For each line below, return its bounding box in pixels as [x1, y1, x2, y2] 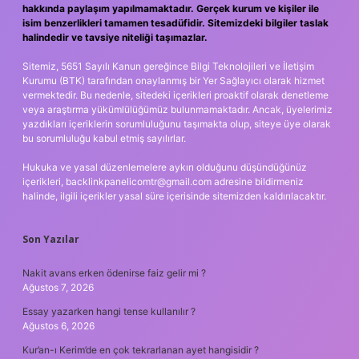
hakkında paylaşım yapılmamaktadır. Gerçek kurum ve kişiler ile [22, 2, 319, 14]
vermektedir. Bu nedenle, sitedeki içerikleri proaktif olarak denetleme [22, 88, 329, 101]
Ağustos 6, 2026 [22, 319, 95, 332]
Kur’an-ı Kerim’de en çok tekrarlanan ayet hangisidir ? [22, 343, 259, 356]
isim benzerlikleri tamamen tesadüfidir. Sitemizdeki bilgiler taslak [22, 16, 329, 29]
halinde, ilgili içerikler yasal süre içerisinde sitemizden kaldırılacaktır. [22, 189, 326, 202]
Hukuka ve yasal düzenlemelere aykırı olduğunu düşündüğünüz [22, 160, 307, 173]
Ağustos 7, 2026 [22, 280, 94, 293]
